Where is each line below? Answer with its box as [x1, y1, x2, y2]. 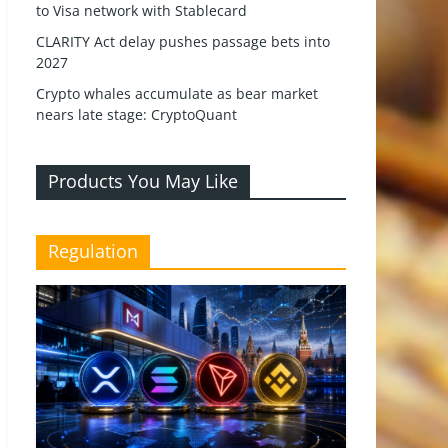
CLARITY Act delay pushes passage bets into [36, 32, 330, 51]
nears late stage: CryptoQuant [36, 105, 237, 124]
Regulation [48, 239, 138, 263]
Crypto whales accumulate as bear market [36, 84, 318, 103]
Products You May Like [48, 169, 238, 193]
